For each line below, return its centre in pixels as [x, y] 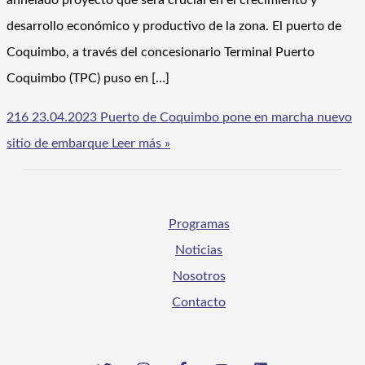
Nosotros [199, 277]
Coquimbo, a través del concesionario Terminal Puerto [161, 53]
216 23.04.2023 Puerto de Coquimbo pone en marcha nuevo [179, 118]
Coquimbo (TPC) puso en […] [88, 79]
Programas [199, 224]
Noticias [199, 251]
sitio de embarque [57, 144]
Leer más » [139, 144]
